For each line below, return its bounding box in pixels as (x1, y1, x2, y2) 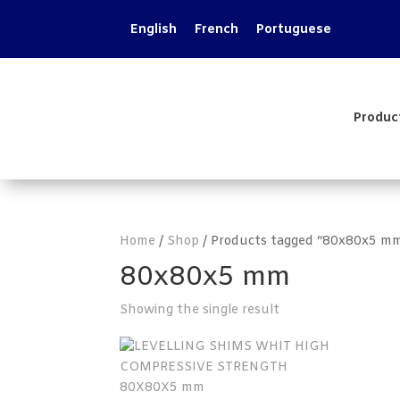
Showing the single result (120, 302, 280, 319)
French (195, 21, 239, 39)
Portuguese (256, 21, 332, 39)
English (130, 21, 178, 39)
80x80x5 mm (120, 260, 291, 296)
